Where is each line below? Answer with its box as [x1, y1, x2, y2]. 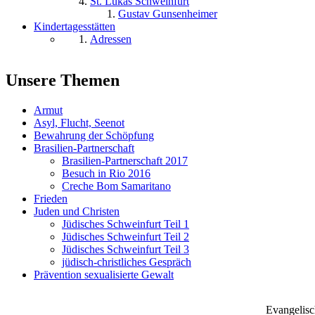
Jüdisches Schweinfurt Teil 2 [62, 231, 189, 243]
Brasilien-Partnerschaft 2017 [62, 155, 188, 167]
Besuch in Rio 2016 [62, 167, 150, 180]
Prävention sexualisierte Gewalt [34, 269, 174, 281]
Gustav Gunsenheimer [118, 8, 217, 20]
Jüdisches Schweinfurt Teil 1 [62, 218, 189, 231]
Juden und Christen [34, 205, 120, 218]
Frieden [34, 193, 67, 205]
